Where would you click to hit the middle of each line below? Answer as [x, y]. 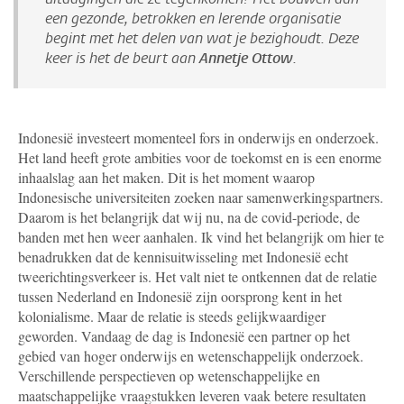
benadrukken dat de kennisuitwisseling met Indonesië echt [183, 256]
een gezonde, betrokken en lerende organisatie [193, 18]
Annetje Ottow [246, 58]
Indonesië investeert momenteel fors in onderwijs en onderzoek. [198, 137]
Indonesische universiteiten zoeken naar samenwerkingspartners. [201, 197]
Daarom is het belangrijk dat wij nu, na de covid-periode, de [189, 216]
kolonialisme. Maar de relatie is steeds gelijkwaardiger [172, 316]
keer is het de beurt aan [122, 58]
